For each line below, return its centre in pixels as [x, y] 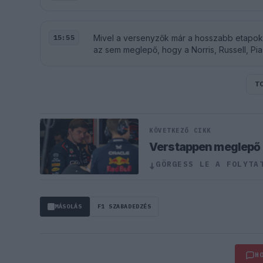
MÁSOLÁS [68, 206]
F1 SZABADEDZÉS [124, 206]
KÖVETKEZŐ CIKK [180, 130]
